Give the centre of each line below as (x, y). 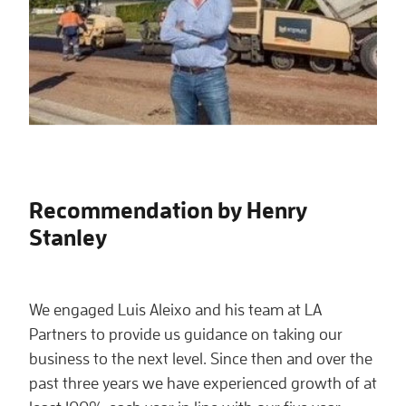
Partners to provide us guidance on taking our (186, 334)
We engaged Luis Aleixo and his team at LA (175, 310)
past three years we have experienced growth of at (203, 383)
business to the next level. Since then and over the (201, 359)
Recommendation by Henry (168, 209)
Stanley (68, 236)
